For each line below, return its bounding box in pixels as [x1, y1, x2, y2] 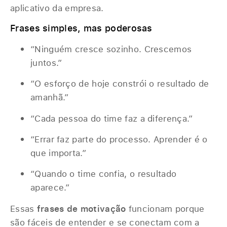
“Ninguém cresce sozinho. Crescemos [30, 43, 192, 55]
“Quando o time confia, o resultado [30, 168, 177, 180]
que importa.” [30, 146, 86, 159]
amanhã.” [30, 91, 69, 103]
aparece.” [30, 181, 70, 194]
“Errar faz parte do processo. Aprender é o [30, 133, 208, 145]
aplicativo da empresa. [10, 2, 104, 14]
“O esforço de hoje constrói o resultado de [30, 78, 209, 90]
